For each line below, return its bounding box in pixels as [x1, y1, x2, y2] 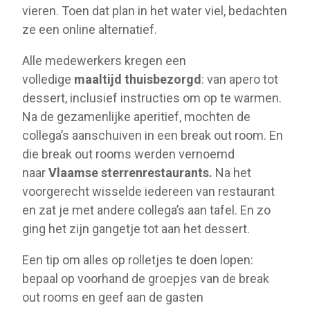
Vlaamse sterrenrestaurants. [48, 165, 212, 181]
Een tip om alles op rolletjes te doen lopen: [22, 253, 253, 268]
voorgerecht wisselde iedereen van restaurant [22, 184, 275, 199]
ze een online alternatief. [22, 22, 157, 37]
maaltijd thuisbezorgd [74, 72, 201, 87]
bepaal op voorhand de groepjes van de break [22, 271, 269, 286]
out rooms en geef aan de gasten [22, 290, 203, 305]
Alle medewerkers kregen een [22, 53, 186, 69]
